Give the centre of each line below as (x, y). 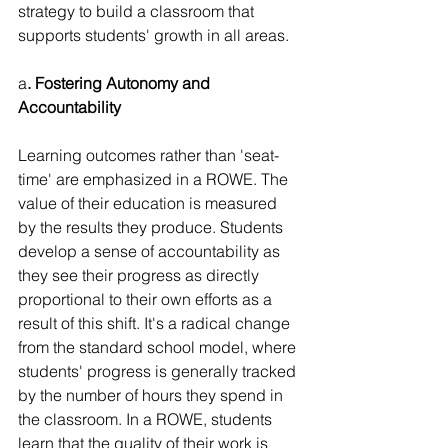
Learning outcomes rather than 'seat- (148, 155)
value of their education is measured (149, 203)
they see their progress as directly (140, 275)
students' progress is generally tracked (159, 371)
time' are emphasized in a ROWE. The (155, 179)
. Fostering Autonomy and (120, 83)
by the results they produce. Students (152, 227)
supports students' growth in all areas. (153, 35)
